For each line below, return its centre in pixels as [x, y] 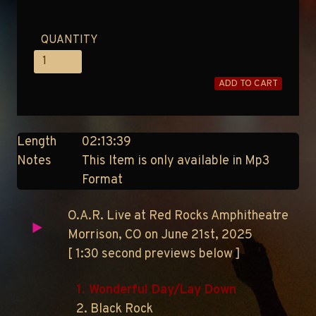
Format [102, 180]
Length [37, 142]
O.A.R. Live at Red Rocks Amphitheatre [178, 216]
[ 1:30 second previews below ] [154, 254]
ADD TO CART [248, 83]
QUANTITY [69, 40]
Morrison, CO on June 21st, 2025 [160, 235]
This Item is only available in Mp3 [176, 161]
